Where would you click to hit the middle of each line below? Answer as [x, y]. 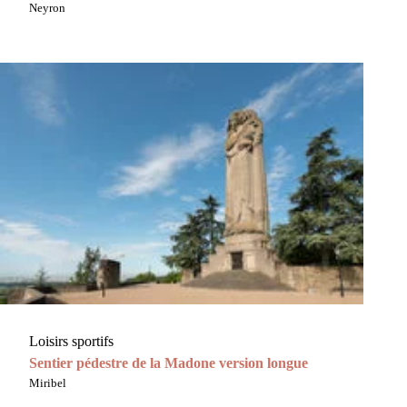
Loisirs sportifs [71, 342]
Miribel [48, 383]
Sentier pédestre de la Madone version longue [169, 363]
